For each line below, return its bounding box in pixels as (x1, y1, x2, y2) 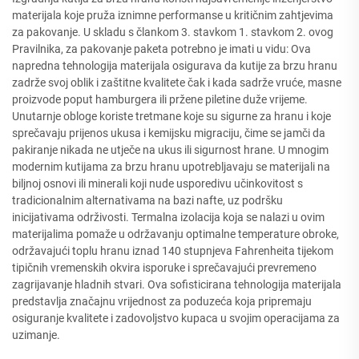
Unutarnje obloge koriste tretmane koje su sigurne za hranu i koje (12, 110, 331, 123)
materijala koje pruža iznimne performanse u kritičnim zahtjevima (12, 9, 333, 22)
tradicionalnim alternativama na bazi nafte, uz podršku (12, 194, 283, 207)
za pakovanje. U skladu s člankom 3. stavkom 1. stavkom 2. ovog (12, 26, 333, 38)
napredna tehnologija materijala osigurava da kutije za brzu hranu (12, 59, 337, 72)
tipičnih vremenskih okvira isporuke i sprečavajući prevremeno (12, 261, 317, 274)
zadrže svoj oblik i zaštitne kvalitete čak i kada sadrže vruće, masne (12, 76, 341, 89)
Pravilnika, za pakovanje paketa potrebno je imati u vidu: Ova (12, 42, 311, 55)
